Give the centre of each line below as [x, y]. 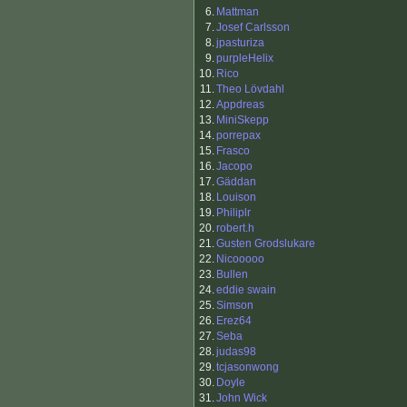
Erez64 [234, 321]
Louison [236, 198]
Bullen [232, 275]
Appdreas [240, 105]
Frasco [233, 151]
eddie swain [246, 290]
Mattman [238, 12]
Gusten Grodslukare [266, 244]
